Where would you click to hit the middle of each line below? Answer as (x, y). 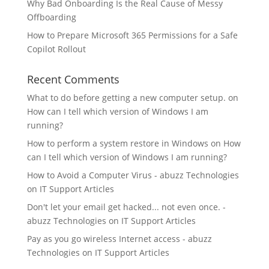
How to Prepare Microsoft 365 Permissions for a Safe (132, 35)
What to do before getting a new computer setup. (126, 97)
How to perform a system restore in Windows (117, 143)
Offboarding (51, 17)
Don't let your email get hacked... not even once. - (126, 207)
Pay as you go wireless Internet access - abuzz (119, 238)
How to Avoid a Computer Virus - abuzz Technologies (133, 175)
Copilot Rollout (56, 49)
